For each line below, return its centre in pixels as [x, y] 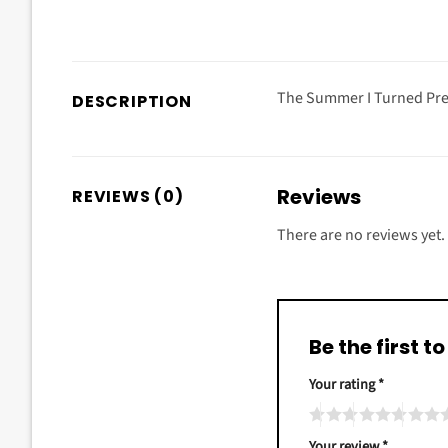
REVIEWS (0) [128, 197]
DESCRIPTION [132, 102]
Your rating [343, 384]
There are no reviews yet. [361, 235]
